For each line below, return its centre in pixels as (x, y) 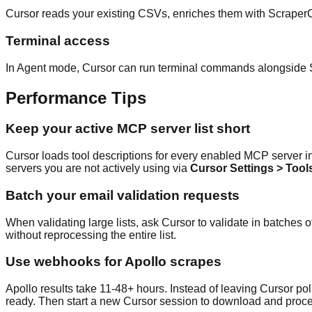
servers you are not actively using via (98, 169)
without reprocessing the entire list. (91, 235)
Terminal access (58, 40)
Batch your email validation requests (123, 195)
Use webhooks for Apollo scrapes (114, 262)
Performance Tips (76, 97)
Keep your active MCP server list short (128, 129)
